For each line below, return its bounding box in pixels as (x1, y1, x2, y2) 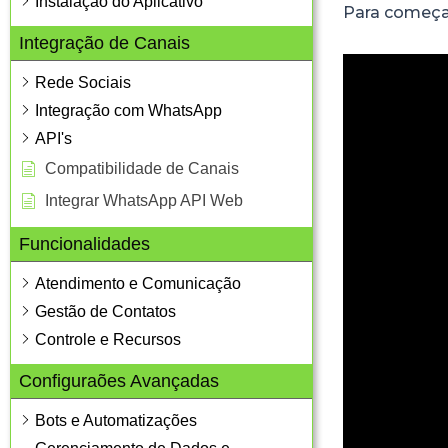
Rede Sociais (35, 73, 131, 91)
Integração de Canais (19, 32, 190, 53)
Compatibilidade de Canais (45, 159, 239, 177)
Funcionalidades (19, 233, 150, 254)
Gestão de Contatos (35, 302, 176, 320)
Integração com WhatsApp (35, 101, 222, 119)
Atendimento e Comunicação (35, 274, 241, 292)
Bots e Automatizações (35, 411, 197, 429)
